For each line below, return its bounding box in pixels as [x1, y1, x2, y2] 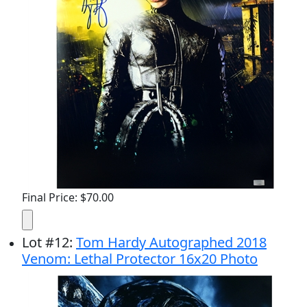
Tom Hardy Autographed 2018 [76, 233, 267, 251]
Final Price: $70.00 [22, 190, 114, 205]
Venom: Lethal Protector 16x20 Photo [22, 249, 258, 268]
